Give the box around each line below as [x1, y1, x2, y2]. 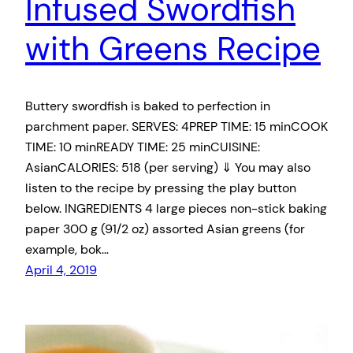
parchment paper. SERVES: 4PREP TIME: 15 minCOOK [25, 117, 328, 135]
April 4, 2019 [25, 261, 97, 278]
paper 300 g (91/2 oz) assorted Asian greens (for [25, 220, 305, 237]
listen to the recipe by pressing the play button [25, 179, 296, 196]
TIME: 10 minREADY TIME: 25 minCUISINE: [25, 138, 260, 155]
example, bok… [25, 240, 109, 258]
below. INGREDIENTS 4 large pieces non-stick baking [25, 199, 327, 217]
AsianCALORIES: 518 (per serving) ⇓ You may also [25, 158, 310, 176]
